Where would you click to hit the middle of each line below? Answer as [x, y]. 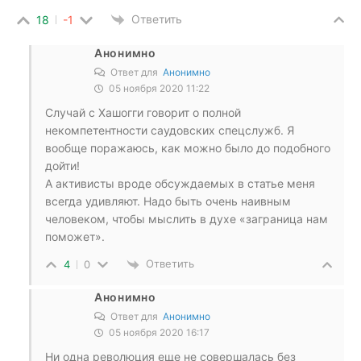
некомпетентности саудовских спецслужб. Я [170, 131]
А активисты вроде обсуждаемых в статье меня [180, 184]
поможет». [75, 237]
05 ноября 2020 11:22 [158, 89]
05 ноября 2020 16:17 [158, 332]
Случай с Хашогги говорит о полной [143, 113]
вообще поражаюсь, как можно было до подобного [188, 148]
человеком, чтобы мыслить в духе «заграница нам [187, 219]
